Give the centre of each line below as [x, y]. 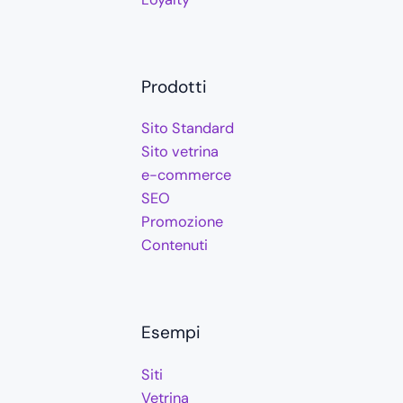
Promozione [182, 222]
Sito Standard [187, 129]
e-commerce [186, 175]
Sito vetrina [179, 152]
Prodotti [174, 87]
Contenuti [174, 246]
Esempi [170, 333]
